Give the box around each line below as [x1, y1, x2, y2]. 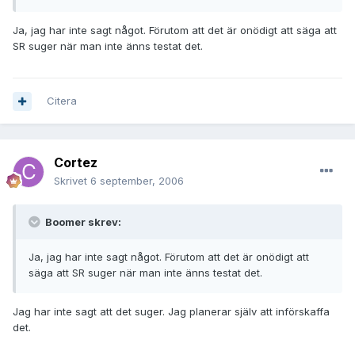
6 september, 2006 [90, 174, 184, 188]
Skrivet [54, 174, 90, 188]
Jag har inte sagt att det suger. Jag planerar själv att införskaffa [13, 305, 330, 319]
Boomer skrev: [43, 216, 121, 229]
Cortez [54, 155, 97, 171]
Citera [47, 94, 77, 108]
